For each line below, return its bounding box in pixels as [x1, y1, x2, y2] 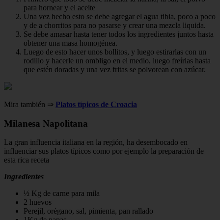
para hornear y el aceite [24, 3, 95, 12]
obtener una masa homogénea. [24, 38, 117, 47]
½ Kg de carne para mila [24, 189, 100, 198]
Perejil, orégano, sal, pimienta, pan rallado [24, 207, 153, 216]
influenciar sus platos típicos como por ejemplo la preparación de [4, 147, 204, 156]
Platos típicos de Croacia [55, 100, 137, 109]
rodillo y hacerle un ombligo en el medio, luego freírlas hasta [24, 56, 211, 65]
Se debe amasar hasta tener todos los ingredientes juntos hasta [24, 29, 214, 38]
